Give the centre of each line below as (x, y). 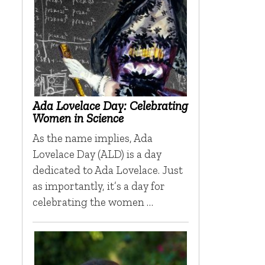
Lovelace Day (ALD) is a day (97, 154)
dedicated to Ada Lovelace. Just (107, 170)
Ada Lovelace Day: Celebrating (110, 106)
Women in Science (78, 118)
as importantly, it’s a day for (98, 186)
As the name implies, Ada (92, 138)
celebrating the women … (93, 202)
